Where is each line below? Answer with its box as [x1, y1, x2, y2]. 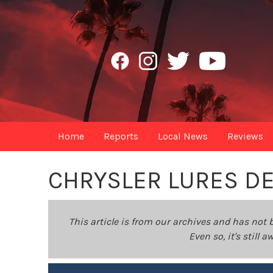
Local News [158, 130, 208, 142]
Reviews [227, 130, 264, 142]
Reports [104, 130, 139, 142]
